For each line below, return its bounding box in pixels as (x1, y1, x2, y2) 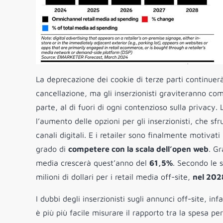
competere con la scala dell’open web (68, 144, 209, 154)
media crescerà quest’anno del (36, 158, 149, 168)
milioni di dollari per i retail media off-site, (36, 172, 193, 182)
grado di (36, 144, 68, 154)
